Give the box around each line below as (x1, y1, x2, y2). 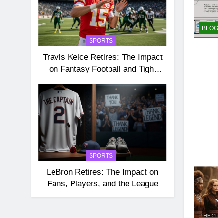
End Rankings (77, 76, 128, 85)
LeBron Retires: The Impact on (47, 167, 159, 177)
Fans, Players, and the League (47, 179, 158, 188)
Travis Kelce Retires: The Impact (42, 53, 163, 62)
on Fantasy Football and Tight (49, 64, 156, 73)
